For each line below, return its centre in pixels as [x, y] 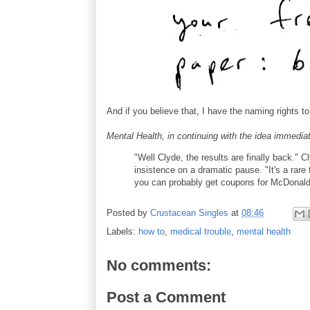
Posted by [128, 213]
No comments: [159, 265]
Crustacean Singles [189, 213]
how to [152, 231]
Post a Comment [166, 297]
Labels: [122, 231]
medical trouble [201, 231]
